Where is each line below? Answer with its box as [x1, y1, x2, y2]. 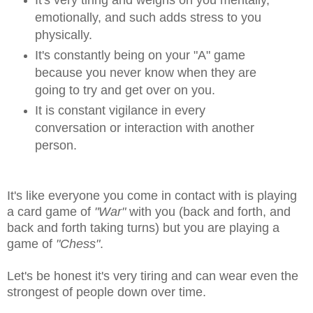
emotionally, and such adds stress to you [34, 10, 261, 24]
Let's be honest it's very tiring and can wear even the [7, 268, 298, 283]
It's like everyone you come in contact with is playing [7, 188, 297, 203]
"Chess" [56, 236, 100, 251]
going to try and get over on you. [34, 82, 215, 97]
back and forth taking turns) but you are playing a [7, 220, 279, 235]
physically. [34, 27, 92, 42]
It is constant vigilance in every [34, 103, 205, 117]
